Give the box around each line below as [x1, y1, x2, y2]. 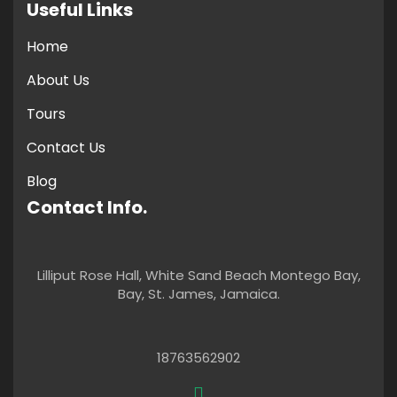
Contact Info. [27, 195, 147, 221]
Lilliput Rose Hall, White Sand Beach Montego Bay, [36, 266, 361, 285]
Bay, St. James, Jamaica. [117, 284, 280, 304]
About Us [27, 70, 90, 91]
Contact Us [27, 137, 105, 159]
